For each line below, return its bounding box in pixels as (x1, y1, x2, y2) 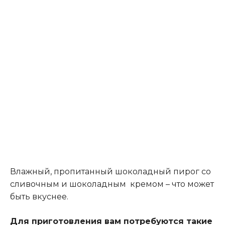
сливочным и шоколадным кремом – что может (10, 179, 214, 189)
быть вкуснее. (10, 192, 68, 202)
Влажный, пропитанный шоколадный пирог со (10, 167, 211, 177)
